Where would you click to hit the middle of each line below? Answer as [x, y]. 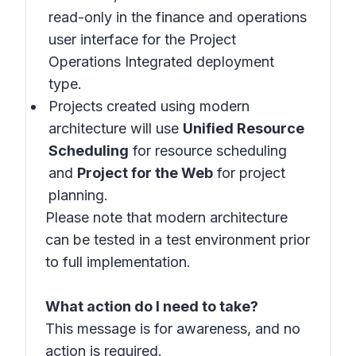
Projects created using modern [149, 106]
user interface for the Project [142, 39]
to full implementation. [118, 262]
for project [249, 173]
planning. [78, 195]
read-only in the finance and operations [178, 17]
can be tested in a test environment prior [178, 240]
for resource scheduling [208, 151]
